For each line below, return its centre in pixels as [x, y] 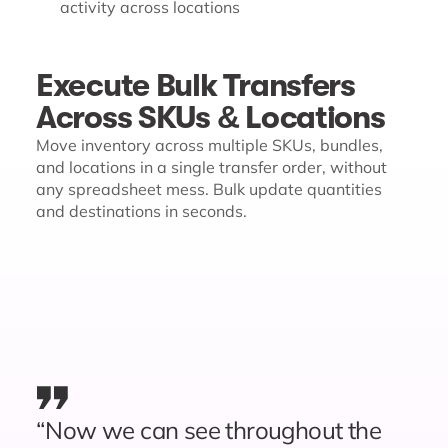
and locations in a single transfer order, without [211, 167]
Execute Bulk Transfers [195, 85]
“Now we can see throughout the [208, 430]
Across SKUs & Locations [210, 117]
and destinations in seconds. [141, 211]
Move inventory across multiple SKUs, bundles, [209, 145]
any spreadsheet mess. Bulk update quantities [209, 189]
